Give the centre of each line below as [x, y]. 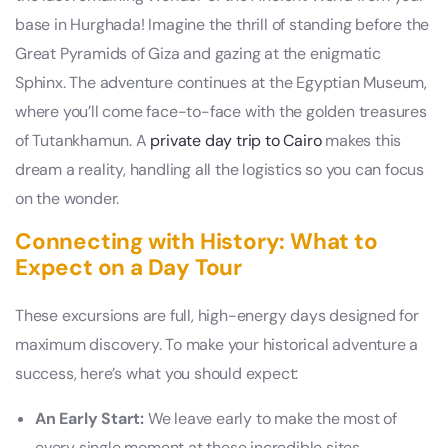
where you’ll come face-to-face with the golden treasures [221, 111]
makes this [361, 140]
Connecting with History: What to [196, 241]
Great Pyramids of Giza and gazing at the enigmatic [198, 53]
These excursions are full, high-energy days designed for [217, 315]
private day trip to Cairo [236, 140]
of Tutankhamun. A [83, 140]
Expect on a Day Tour [129, 267]
